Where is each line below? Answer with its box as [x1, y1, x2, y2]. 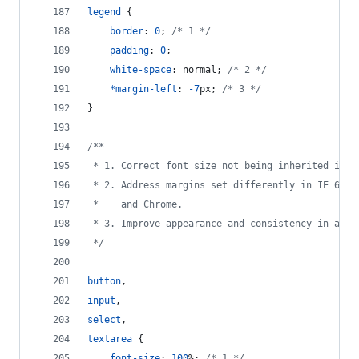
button [87, 276, 121, 287]
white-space [110, 64, 171, 75]
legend [87, 6, 121, 18]
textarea [87, 333, 132, 345]
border [110, 26, 143, 37]
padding [110, 45, 149, 56]
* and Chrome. [87, 199, 183, 210]
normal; [177, 64, 228, 75]
